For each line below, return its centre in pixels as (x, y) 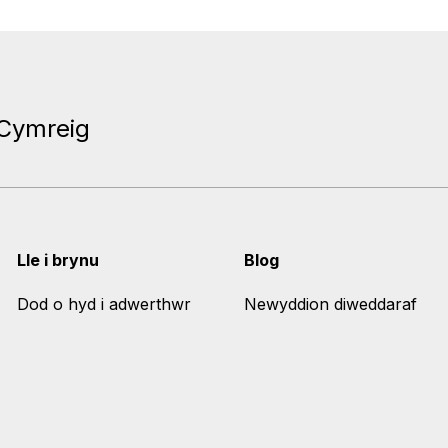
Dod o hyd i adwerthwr (104, 304)
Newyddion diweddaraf (330, 304)
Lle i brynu (58, 260)
